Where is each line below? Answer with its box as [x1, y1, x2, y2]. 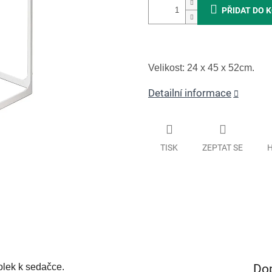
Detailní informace [148, 87, 231, 100]
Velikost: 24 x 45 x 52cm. [148, 63, 254, 73]
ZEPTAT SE [202, 142, 243, 152]
